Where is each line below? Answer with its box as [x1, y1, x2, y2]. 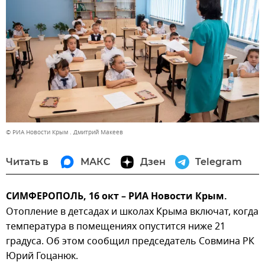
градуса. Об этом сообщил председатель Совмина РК [6, 234, 254, 248]
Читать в [6, 156, 49, 167]
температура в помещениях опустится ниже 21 [6, 219, 225, 234]
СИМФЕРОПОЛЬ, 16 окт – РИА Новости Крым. [6, 189, 227, 205]
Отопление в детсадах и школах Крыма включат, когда [6, 204, 258, 219]
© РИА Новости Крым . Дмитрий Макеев [6, 127, 123, 137]
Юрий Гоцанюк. [6, 248, 78, 263]
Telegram [195, 156, 242, 167]
